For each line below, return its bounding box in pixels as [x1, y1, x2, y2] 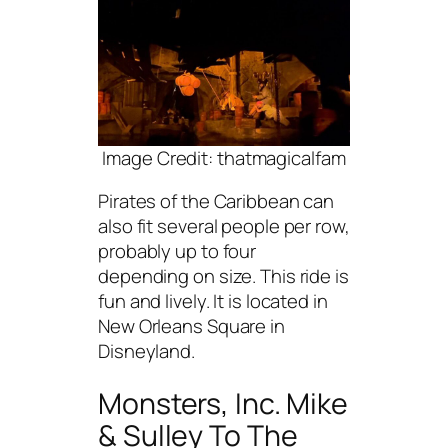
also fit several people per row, [98, 213, 350, 240]
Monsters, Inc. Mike [98, 384, 349, 424]
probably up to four [98, 238, 257, 265]
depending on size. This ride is [98, 263, 349, 290]
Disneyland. [98, 338, 195, 365]
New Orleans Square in [98, 313, 285, 340]
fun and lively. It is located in [98, 288, 328, 315]
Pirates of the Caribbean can [98, 188, 335, 215]
